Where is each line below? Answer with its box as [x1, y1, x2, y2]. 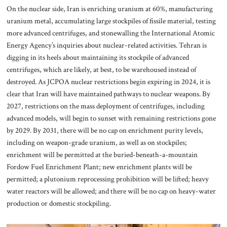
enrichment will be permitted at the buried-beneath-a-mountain [6, 149, 198, 160]
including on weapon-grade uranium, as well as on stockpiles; [6, 137, 187, 147]
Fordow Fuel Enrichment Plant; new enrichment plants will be [6, 161, 192, 172]
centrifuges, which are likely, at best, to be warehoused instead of [6, 64, 196, 74]
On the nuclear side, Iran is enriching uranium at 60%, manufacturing [6, 3, 213, 14]
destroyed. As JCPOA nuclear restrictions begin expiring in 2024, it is [6, 76, 210, 87]
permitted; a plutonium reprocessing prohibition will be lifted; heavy [6, 173, 209, 184]
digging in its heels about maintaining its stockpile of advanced [6, 52, 189, 62]
